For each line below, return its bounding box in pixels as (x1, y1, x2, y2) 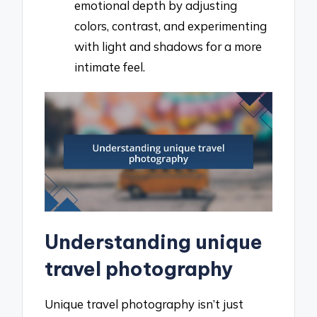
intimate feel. (74, 59, 145, 75)
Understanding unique (45, 229, 263, 255)
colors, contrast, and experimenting (74, 18, 267, 34)
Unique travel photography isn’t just (45, 296, 244, 311)
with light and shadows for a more (74, 39, 262, 54)
